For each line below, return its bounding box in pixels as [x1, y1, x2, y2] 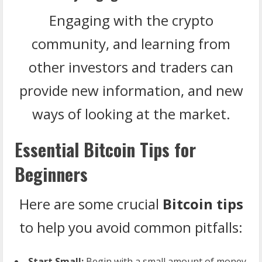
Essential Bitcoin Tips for [15, 136, 196, 163]
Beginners [15, 160, 88, 187]
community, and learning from [32, 33, 230, 53]
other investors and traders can [29, 57, 233, 77]
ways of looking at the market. [32, 104, 230, 123]
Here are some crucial [19, 194, 163, 213]
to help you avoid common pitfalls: [19, 217, 243, 237]
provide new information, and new [19, 80, 243, 100]
